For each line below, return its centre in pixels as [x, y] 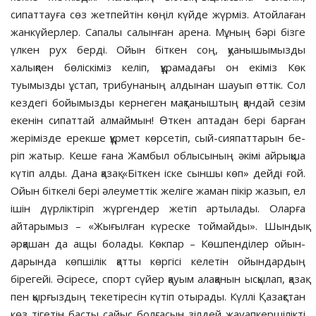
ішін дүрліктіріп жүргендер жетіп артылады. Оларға [158, 208]
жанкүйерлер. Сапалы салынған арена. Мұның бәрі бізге [158, 31]
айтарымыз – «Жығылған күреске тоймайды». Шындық [158, 225]
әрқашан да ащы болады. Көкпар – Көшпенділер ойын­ [158, 243]
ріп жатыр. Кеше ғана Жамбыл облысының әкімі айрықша [158, 155]
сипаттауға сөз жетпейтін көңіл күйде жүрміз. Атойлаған [158, 14]
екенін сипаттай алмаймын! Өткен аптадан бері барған [158, 120]
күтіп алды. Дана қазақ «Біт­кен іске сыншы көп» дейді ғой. [158, 172]
